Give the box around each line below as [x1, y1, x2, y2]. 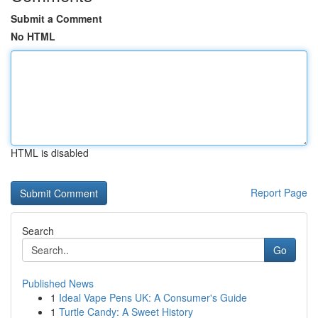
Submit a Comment [11, 11, 102, 26]
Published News [22, 276, 94, 290]
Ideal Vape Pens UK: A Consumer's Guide [59, 290, 247, 305]
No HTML [11, 29, 55, 43]
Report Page [251, 185, 307, 199]
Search [22, 224, 54, 238]
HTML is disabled [11, 146, 89, 160]
